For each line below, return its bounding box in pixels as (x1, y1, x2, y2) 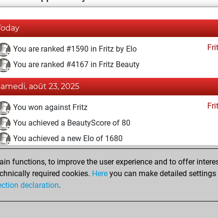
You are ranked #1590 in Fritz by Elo (11, 44, 137, 54)
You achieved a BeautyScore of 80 (11, 118, 130, 128)
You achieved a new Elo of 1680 (11, 134, 123, 144)
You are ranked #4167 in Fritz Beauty (11, 60, 140, 70)
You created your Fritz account (11, 177, 117, 186)
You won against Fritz (11, 103, 88, 112)
